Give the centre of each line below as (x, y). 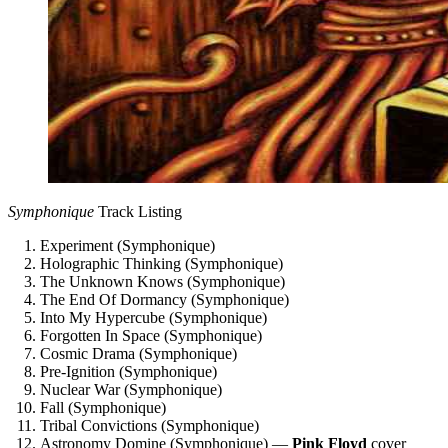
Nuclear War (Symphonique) (131, 390)
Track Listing (138, 212)
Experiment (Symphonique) (127, 246)
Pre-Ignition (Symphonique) (128, 372)
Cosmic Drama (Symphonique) (138, 354)
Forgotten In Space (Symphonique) (151, 336)
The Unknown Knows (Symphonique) (162, 282)
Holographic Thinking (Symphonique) (161, 264)
